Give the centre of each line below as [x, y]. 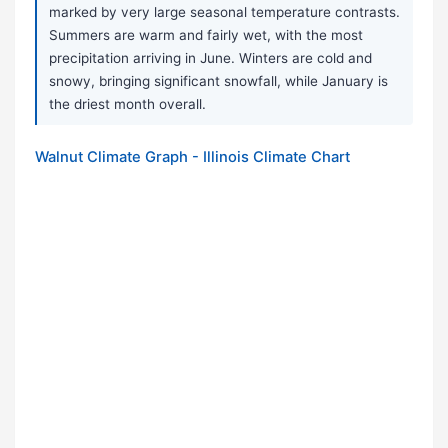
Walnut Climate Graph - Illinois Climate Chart [192, 157]
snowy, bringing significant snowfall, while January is [218, 81]
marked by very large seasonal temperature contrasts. [224, 12]
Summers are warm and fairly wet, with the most [206, 35]
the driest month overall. [127, 104]
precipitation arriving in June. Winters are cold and [210, 58]
